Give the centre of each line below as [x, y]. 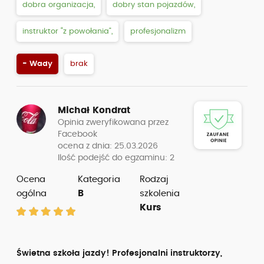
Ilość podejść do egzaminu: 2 [116, 158]
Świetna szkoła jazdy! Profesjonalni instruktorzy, [119, 253]
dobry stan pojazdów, [154, 5]
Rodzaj [154, 179]
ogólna [32, 194]
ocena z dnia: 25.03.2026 [108, 146]
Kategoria [99, 179]
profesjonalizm [158, 32]
